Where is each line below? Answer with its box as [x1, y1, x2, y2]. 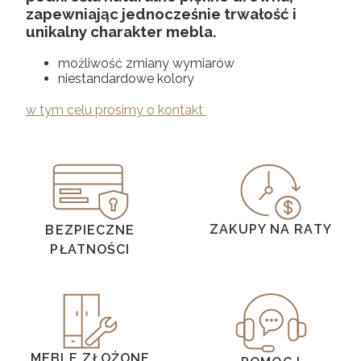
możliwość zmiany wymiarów [58, 55, 234, 71]
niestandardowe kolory [58, 70, 194, 86]
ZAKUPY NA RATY [210, 221, 332, 237]
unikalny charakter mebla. [26, 23, 217, 41]
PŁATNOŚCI [50, 241, 131, 257]
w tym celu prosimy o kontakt [26, 102, 206, 118]
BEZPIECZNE [45, 222, 135, 238]
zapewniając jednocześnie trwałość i [26, 5, 297, 23]
